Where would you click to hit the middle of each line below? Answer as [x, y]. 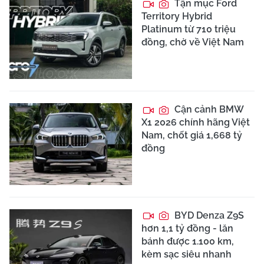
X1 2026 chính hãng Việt [196, 122]
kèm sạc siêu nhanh [187, 254]
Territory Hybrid [177, 16]
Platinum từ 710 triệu [189, 29]
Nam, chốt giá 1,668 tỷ [192, 135]
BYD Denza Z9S [208, 215]
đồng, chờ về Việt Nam [193, 42]
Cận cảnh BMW [208, 109]
